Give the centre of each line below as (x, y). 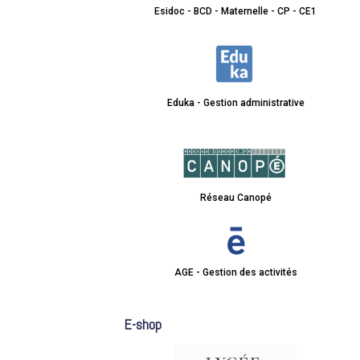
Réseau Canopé (235, 198)
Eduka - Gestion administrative (235, 102)
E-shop (142, 324)
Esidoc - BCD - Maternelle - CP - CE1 (236, 12)
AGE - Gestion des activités (235, 272)
